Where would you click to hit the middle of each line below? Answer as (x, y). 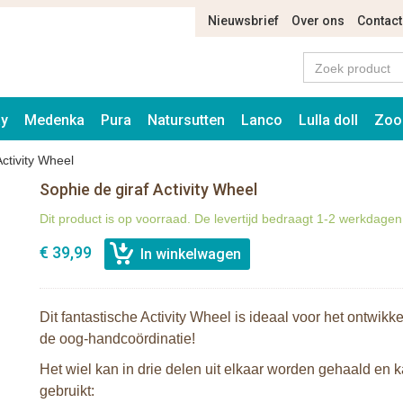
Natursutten (186, 120)
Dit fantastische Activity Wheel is (144, 317)
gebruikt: (67, 391)
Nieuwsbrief (243, 21)
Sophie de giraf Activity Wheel (148, 189)
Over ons (318, 21)
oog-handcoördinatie (125, 339)
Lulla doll (328, 120)
